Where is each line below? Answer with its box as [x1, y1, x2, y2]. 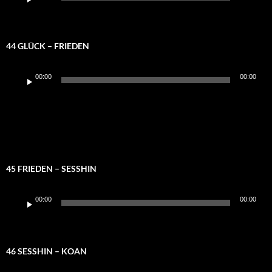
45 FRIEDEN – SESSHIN [6, 163, 97, 174]
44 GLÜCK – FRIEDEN [6, 41, 89, 52]
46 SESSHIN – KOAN [6, 246, 87, 257]
